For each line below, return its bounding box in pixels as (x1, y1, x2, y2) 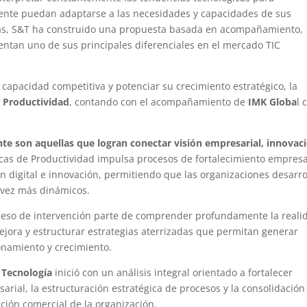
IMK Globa (248, 95, 297, 108)
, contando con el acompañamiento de (69, 95, 249, 108)
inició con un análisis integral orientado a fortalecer (52, 265, 293, 279)
